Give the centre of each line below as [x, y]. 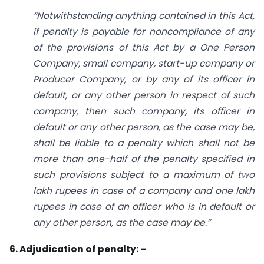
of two [240, 175]
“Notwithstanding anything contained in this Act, [144, 16]
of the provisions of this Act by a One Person [144, 48]
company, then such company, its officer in [144, 111]
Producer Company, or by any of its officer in [144, 80]
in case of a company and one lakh [172, 191]
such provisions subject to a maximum [129, 175]
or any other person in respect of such [163, 95]
